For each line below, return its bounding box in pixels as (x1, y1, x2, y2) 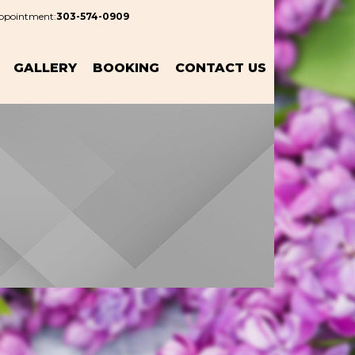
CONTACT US (175, 60, 266, 75)
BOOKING (93, 60, 159, 75)
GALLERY (13, 60, 77, 75)
